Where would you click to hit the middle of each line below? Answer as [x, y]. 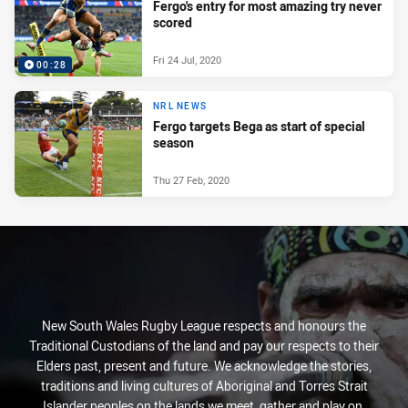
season [173, 143]
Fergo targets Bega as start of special [259, 127]
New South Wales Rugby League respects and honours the [204, 326]
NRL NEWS [180, 107]
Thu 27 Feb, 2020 [191, 180]
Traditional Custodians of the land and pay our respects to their [204, 346]
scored [173, 23]
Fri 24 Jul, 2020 [187, 60]
